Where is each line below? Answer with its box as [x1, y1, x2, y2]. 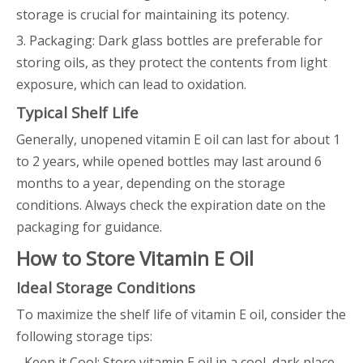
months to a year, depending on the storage [16, 174, 285, 192]
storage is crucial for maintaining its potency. [16, 6, 289, 23]
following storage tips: [16, 327, 152, 345]
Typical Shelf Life [16, 102, 139, 122]
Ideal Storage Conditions [16, 277, 195, 297]
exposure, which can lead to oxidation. [16, 75, 246, 93]
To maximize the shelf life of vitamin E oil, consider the [16, 305, 346, 323]
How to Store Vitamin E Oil [16, 245, 254, 271]
